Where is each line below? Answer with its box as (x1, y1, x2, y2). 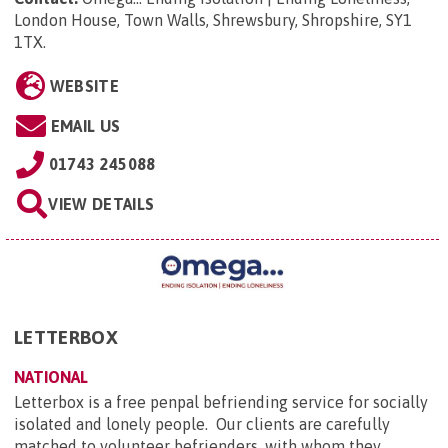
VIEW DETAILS (48, 194, 155, 213)
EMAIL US (50, 116, 121, 135)
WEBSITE (49, 76, 119, 95)
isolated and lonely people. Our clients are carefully (14, 414, 390, 433)
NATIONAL (14, 367, 88, 386)
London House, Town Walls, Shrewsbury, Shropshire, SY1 (14, 10, 412, 29)
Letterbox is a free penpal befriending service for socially (14, 392, 428, 411)
